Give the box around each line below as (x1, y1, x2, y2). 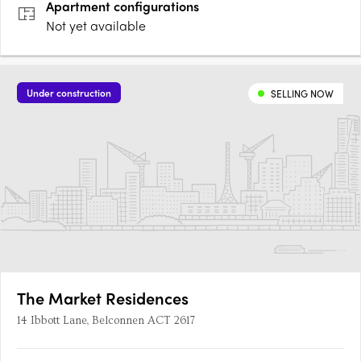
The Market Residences (17, 286, 189, 310)
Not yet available (46, 16, 146, 35)
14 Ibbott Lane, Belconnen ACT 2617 (17, 314, 195, 328)
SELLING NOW (271, 86, 334, 102)
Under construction (27, 85, 111, 101)
